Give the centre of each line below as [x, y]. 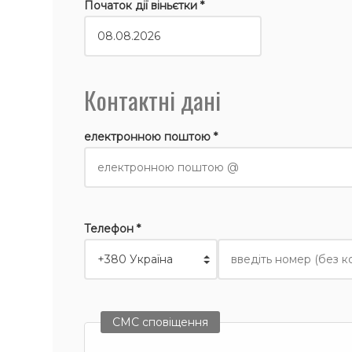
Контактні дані [153, 100]
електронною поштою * [151, 137]
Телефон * [113, 229]
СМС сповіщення [161, 322]
